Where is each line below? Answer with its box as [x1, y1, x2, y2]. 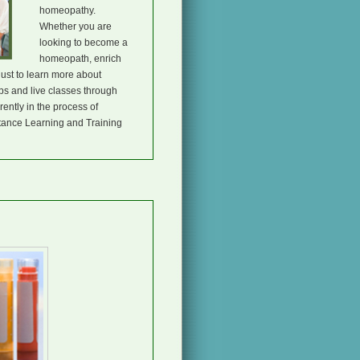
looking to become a [39, 37, 128, 48]
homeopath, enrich [39, 53, 121, 64]
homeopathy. [39, 5, 96, 16]
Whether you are [39, 21, 112, 32]
